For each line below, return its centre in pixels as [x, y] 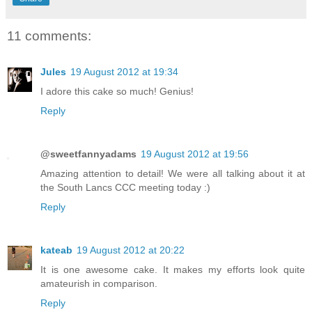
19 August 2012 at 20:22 [131, 250]
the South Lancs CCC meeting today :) [125, 188]
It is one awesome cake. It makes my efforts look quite [173, 270]
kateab [56, 250]
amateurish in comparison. [99, 284]
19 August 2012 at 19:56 [195, 154]
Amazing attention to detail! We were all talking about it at [173, 174]
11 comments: [49, 36]
